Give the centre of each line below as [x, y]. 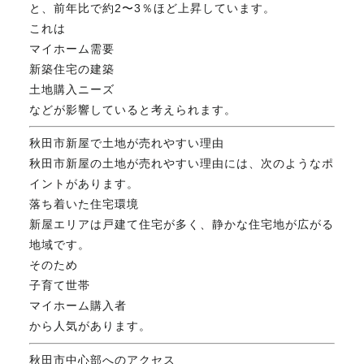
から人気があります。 [90, 326]
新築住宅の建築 [71, 69]
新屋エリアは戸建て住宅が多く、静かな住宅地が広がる [181, 225]
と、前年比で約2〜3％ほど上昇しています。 [152, 9]
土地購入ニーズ [71, 90]
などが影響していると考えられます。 [132, 110]
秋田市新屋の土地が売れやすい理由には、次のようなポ [181, 164]
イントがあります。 [84, 184]
